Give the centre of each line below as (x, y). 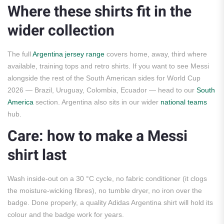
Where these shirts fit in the (99, 12)
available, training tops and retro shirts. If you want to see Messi (108, 66)
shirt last (37, 156)
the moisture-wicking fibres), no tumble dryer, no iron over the (105, 191)
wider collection (61, 31)
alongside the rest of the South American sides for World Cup (104, 78)
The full (20, 54)
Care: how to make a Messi (97, 137)
